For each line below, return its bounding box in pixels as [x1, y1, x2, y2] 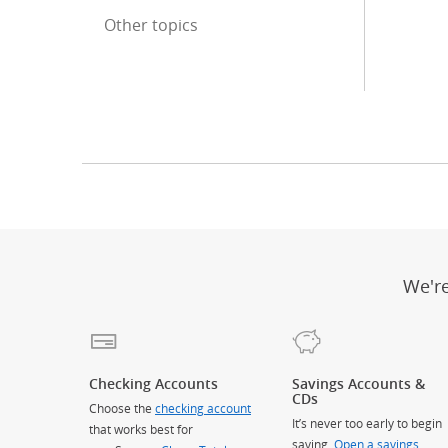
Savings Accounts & [291, 374, 425, 394]
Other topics [104, 14, 198, 36]
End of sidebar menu [198, 14, 355, 36]
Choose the [89, 400, 155, 417]
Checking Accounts [89, 374, 218, 394]
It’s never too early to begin [291, 415, 442, 432]
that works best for [89, 421, 193, 438]
